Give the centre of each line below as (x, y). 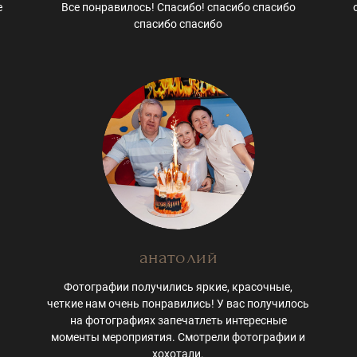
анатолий (178, 257)
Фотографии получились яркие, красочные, (178, 287)
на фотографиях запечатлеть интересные (178, 321)
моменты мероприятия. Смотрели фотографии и (178, 337)
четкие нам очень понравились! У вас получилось (178, 304)
